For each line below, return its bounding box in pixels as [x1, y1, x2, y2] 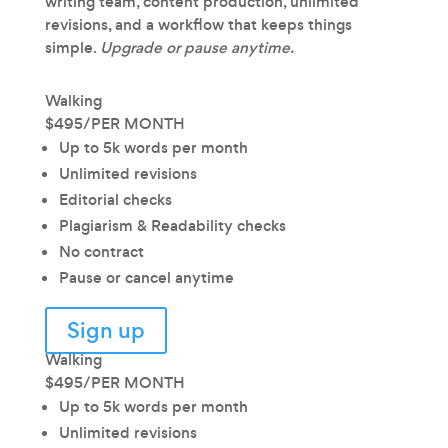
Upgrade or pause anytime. [99, 36, 294, 58]
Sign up [66, 314, 145, 346]
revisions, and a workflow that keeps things [44, 13, 352, 35]
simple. [44, 36, 100, 58]
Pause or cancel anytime [58, 266, 234, 288]
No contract [58, 240, 144, 262]
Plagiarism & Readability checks [58, 214, 286, 236]
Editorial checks [58, 188, 172, 210]
